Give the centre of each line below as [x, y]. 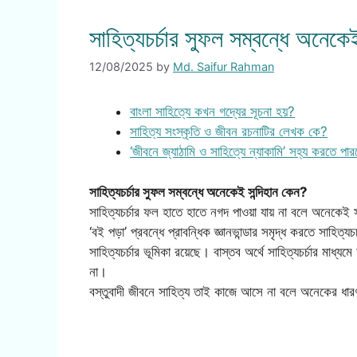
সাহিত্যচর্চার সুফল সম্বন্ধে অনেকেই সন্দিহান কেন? [198, 192]
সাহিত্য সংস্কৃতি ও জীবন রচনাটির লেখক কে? [229, 132]
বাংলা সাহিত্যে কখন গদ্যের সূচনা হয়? [212, 112]
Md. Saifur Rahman [224, 67]
